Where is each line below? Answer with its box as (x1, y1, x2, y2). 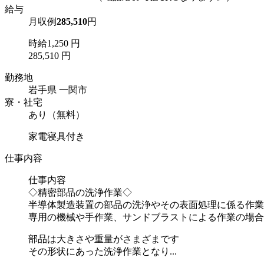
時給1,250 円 (28, 38, 80, 48)
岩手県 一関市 (28, 84, 87, 95)
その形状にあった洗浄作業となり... (28, 246, 177, 256)
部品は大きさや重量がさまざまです (28, 233, 179, 244)
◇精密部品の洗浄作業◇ (28, 187, 132, 197)
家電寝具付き (28, 131, 85, 141)
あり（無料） (28, 109, 85, 120)
